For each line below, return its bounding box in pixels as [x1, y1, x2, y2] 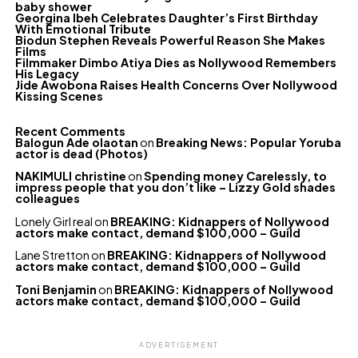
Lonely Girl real [14, 213, 93, 229]
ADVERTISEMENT [138, 340, 220, 349]
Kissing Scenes [14, 89, 103, 103]
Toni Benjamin [14, 281, 97, 296]
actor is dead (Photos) [14, 146, 148, 161]
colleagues [14, 191, 80, 206]
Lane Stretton [14, 248, 89, 263]
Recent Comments [14, 124, 125, 138]
